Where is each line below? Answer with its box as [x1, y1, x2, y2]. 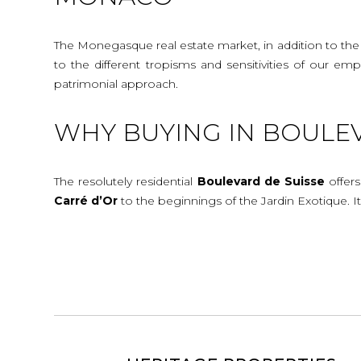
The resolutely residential [54, 173, 197, 189]
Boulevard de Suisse [197, 173, 325, 189]
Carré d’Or [54, 193, 118, 208]
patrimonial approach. [54, 76, 179, 91]
